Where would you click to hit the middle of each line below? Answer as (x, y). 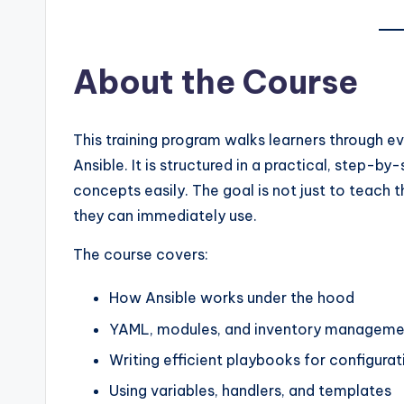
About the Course (216, 83)
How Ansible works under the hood (232, 298)
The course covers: (141, 255)
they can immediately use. (165, 216)
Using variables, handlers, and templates (250, 391)
